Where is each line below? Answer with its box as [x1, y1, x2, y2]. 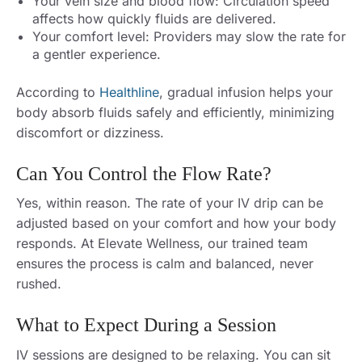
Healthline [99, 83, 159, 100]
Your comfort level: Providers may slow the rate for [32, 27, 346, 44]
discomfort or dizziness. [16, 124, 164, 141]
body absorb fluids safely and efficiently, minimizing [16, 103, 335, 120]
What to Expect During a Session [16, 314, 276, 336]
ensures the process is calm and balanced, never [16, 255, 314, 272]
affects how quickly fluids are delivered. [32, 10, 276, 27]
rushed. [16, 276, 61, 293]
